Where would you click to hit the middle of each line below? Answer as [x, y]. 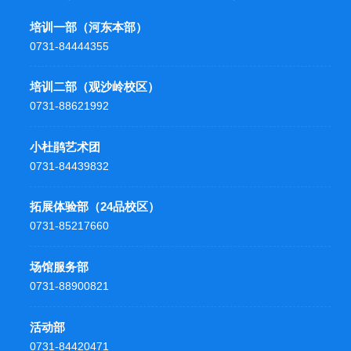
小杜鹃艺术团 [65, 147]
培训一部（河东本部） [89, 27]
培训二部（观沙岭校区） [95, 87]
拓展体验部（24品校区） [95, 207]
